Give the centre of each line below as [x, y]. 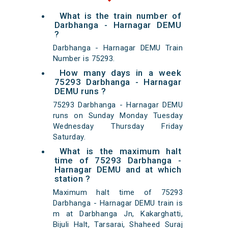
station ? [72, 179]
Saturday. [69, 137]
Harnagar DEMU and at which [118, 170]
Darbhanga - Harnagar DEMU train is [118, 203]
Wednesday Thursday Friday [118, 126]
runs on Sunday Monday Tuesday [118, 116]
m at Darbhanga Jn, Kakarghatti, [118, 214]
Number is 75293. [84, 59]
